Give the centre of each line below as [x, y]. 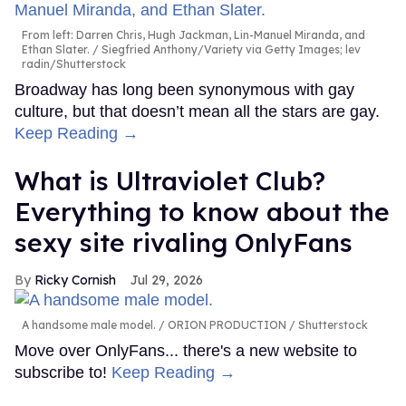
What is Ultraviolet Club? [170, 181]
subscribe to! [63, 372]
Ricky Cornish [75, 280]
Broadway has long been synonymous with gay [184, 90]
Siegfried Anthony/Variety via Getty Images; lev [230, 50]
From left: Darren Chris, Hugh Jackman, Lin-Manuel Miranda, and [193, 35]
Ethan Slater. [56, 50]
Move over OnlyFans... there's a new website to [186, 350]
